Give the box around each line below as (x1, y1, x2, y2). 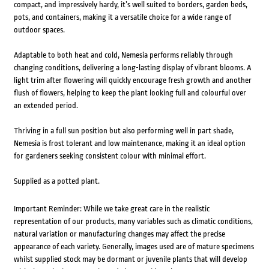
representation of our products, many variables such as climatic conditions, (13, 216, 253, 226)
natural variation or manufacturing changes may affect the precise (13, 229, 225, 238)
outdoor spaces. (13, 25, 65, 34)
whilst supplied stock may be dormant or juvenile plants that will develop (13, 254, 247, 264)
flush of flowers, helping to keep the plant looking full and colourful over (13, 88, 246, 97)
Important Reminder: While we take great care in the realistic (13, 204, 210, 213)
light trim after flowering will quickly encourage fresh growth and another (13, 75, 252, 85)
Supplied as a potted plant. (13, 176, 100, 186)
